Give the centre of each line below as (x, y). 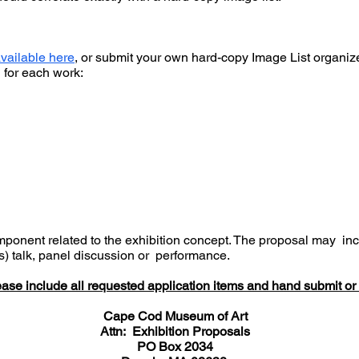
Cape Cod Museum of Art (175, 316)
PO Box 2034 (175, 347)
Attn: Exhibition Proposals (175, 331)
